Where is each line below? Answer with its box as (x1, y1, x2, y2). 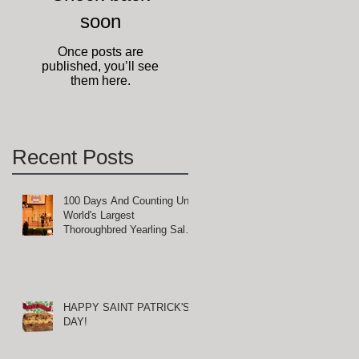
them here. (70, 74, 131, 87)
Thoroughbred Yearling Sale (63, 224, 191, 236)
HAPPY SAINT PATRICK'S (63, 301, 190, 313)
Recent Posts (12, 145, 134, 169)
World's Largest (63, 209, 135, 221)
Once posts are (57, 45, 143, 58)
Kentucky (63, 252, 107, 264)
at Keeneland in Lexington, (63, 238, 187, 250)
